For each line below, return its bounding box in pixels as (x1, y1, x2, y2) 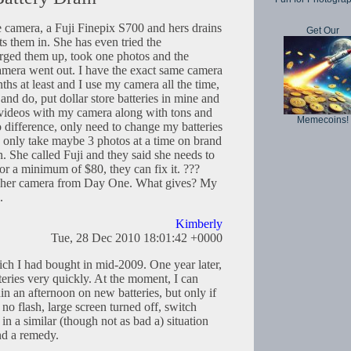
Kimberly (175, 217, 223, 231)
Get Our (306, 25, 339, 36)
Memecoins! (297, 114, 349, 125)
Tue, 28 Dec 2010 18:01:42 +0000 (51, 231, 223, 245)
